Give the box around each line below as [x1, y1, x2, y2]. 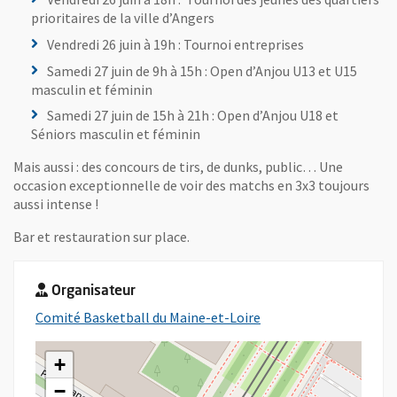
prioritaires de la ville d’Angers [31, 9, 214, 27]
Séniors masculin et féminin [31, 125, 203, 144]
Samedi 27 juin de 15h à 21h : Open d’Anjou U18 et [47, 106, 339, 125]
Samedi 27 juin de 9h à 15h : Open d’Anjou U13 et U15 [47, 61, 357, 80]
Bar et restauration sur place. [13, 228, 190, 246]
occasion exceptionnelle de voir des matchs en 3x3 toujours [13, 176, 370, 195]
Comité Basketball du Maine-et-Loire [35, 308, 261, 327]
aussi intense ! [13, 195, 98, 214]
